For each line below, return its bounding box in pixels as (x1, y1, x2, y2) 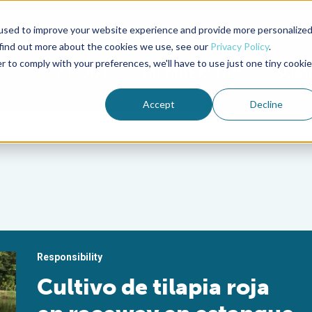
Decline (249, 97, 283, 110)
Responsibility (37, 251, 103, 263)
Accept (143, 97, 175, 110)
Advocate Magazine (103, 29, 196, 41)
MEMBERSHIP (143, 63, 242, 82)
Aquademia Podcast (210, 29, 305, 41)
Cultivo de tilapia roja (37, 274, 270, 300)
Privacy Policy (210, 40, 269, 52)
